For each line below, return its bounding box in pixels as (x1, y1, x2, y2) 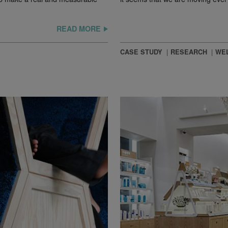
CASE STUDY (120, 47, 162, 56)
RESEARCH (170, 47, 207, 56)
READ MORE (56, 23, 101, 34)
